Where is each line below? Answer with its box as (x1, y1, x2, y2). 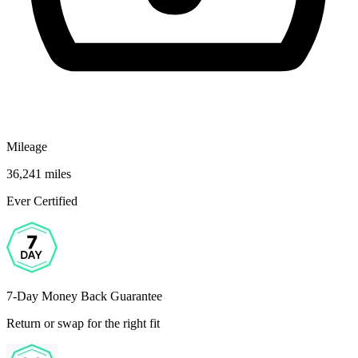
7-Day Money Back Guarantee (6, 288, 162, 303)
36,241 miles (6, 166, 71, 181)
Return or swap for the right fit (6, 316, 160, 330)
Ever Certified (6, 193, 78, 208)
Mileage (6, 139, 47, 153)
